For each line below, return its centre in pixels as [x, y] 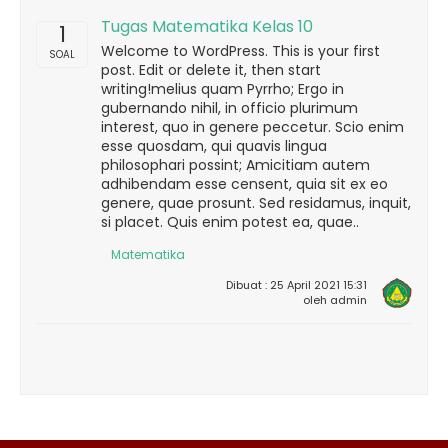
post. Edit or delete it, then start [211, 70]
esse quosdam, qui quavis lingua [214, 146]
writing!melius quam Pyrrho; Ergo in [222, 89]
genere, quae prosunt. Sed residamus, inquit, [256, 203]
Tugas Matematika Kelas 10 [207, 26]
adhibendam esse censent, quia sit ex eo [244, 184]
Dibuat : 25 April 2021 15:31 [296, 285]
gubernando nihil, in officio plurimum [229, 108]
